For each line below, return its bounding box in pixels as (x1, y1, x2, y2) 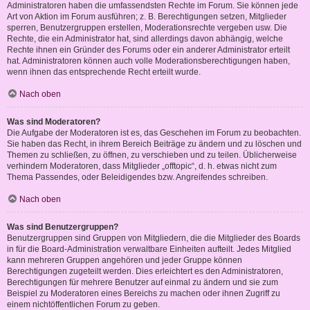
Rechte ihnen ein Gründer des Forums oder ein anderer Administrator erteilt (7, 45, 290, 55)
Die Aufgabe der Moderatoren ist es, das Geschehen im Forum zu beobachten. (7, 128, 301, 138)
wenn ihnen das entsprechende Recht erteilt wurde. (7, 67, 201, 77)
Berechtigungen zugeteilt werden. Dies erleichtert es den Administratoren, (7, 266, 283, 277)
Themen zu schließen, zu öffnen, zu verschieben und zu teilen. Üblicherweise (7, 150, 297, 161)
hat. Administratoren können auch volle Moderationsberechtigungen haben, (7, 56, 290, 66)
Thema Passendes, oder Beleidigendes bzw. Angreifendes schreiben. (7, 172, 268, 183)
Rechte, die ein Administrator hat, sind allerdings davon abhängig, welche (7, 34, 283, 44)
